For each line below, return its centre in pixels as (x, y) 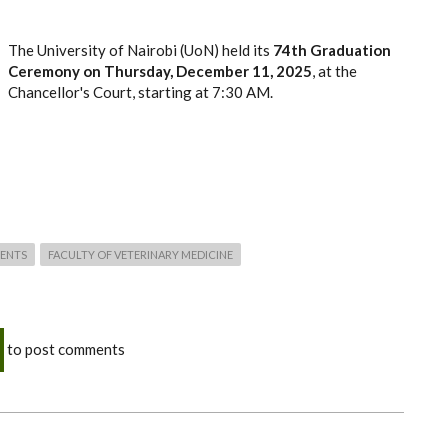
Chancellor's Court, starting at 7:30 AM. (142, 92)
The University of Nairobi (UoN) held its (140, 50)
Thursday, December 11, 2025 (208, 71)
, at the (334, 71)
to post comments (64, 348)
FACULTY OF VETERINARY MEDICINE (140, 254)
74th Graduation (332, 50)
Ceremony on (56, 71)
